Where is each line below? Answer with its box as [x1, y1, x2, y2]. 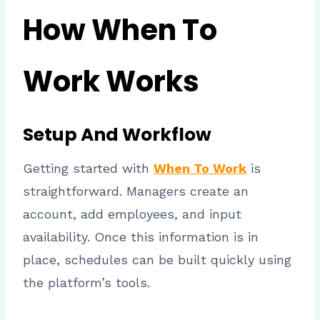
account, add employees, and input [23, 206, 241, 221]
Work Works [23, 61, 199, 102]
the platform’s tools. [23, 274, 150, 290]
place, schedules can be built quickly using [23, 251, 291, 267]
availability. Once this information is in [23, 229, 259, 244]
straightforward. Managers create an [23, 183, 249, 199]
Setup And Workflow [23, 122, 211, 148]
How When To [23, 10, 217, 51]
